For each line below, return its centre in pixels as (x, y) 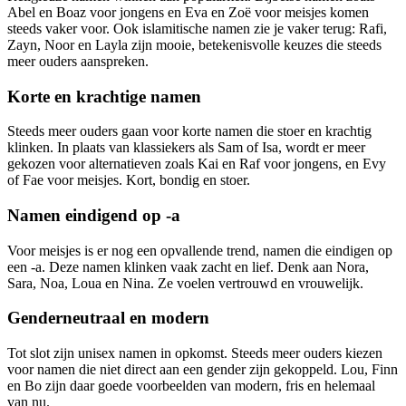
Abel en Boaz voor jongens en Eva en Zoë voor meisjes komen (188, 12)
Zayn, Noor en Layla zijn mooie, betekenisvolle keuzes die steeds (194, 44)
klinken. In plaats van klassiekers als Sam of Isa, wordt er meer (186, 148)
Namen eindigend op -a (94, 215)
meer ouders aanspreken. (78, 61)
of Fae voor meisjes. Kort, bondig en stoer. (129, 180)
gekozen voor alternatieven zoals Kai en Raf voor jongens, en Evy (197, 164)
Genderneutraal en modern (108, 318)
